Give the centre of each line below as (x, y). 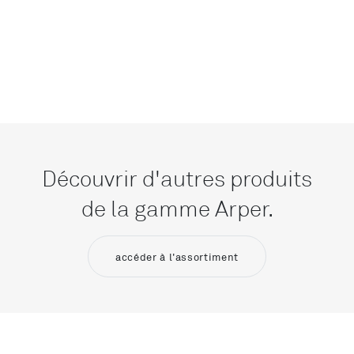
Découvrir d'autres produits (177, 179)
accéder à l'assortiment (177, 256)
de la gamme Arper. (177, 209)
